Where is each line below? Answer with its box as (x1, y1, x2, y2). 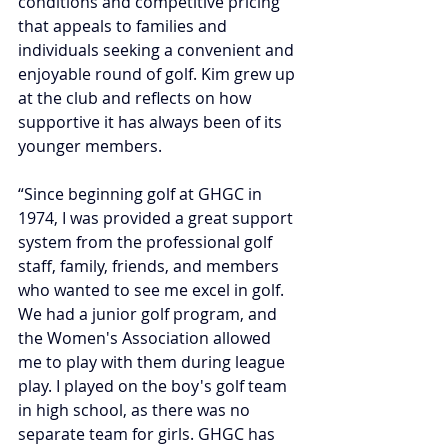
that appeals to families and (18, 14, 231, 37)
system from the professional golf (18, 230, 276, 253)
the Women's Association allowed (18, 326, 275, 349)
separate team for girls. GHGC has (18, 422, 279, 445)
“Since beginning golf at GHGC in (18, 182, 266, 205)
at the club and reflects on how (18, 86, 255, 109)
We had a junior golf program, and (18, 302, 281, 325)
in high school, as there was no (18, 398, 254, 421)
